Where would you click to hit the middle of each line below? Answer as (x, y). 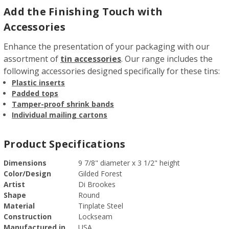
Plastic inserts (39, 82)
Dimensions (25, 163)
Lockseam (95, 216)
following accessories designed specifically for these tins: (112, 71)
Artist (14, 184)
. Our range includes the (167, 59)
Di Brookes (97, 184)
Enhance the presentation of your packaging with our (107, 46)
